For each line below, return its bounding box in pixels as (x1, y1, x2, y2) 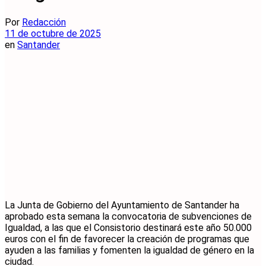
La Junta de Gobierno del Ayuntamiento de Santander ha (5, 199, 239, 211)
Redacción (22, 16, 66, 28)
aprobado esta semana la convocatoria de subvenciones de (5, 210, 252, 222)
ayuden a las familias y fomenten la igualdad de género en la (5, 244, 254, 256)
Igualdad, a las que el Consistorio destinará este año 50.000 (5, 221, 252, 233)
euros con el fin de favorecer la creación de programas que (5, 233, 249, 245)
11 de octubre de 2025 (5, 27, 101, 39)
